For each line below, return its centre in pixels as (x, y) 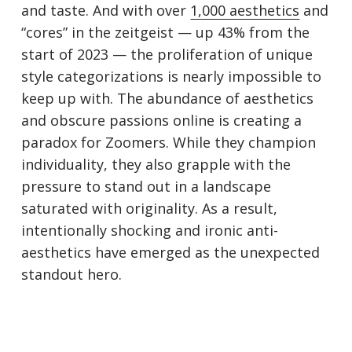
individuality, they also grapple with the (156, 165)
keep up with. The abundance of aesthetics (168, 99)
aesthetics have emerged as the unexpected (171, 253)
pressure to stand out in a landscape (147, 187)
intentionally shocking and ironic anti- (150, 231)
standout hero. (72, 275)
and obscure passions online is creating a (162, 121)
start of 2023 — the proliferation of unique (167, 55)
